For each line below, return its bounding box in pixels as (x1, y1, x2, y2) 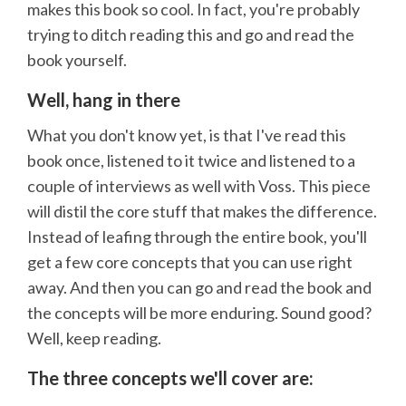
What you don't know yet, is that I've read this (27, 124, 346, 145)
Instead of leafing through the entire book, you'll (27, 226, 367, 246)
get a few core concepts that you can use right (27, 251, 353, 272)
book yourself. (27, 50, 127, 71)
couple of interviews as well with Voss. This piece (27, 175, 371, 196)
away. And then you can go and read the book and (27, 276, 372, 297)
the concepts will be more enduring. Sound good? (27, 302, 372, 323)
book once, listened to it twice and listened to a (27, 150, 355, 170)
